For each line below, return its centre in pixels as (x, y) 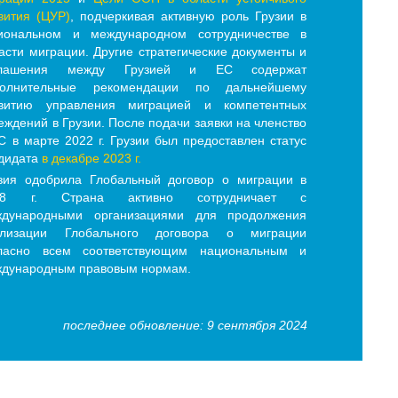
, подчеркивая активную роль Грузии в (189, 16)
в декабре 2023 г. (92, 159)
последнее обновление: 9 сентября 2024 (185, 326)
